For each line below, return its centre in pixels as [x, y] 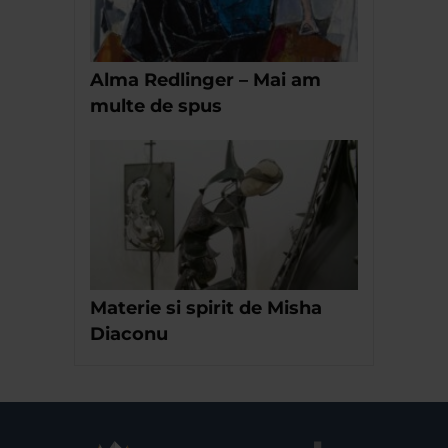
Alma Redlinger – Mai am [205, 79]
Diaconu [129, 334]
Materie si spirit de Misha [206, 308]
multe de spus [156, 105]
